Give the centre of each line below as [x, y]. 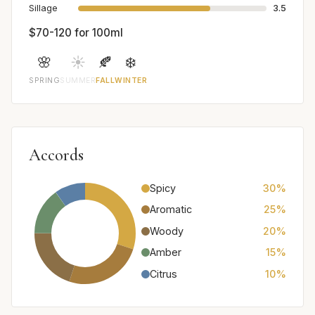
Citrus [163, 274]
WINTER [131, 81]
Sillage [43, 8]
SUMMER [78, 81]
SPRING [45, 81]
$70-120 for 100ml [76, 33]
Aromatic [171, 210]
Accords [56, 155]
